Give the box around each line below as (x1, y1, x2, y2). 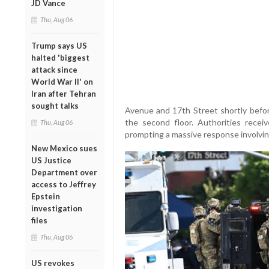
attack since (31, 64, 77, 74)
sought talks (31, 100, 79, 110)
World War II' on (31, 76, 93, 86)
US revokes (31, 258, 74, 268)
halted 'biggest (31, 52, 89, 62)
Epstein (31, 191, 60, 201)
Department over (31, 167, 97, 177)
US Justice (31, 155, 71, 165)
